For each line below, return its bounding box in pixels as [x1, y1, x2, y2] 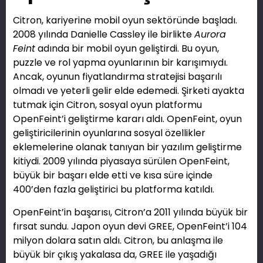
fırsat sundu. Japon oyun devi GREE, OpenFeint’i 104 [13, 219, 247, 233]
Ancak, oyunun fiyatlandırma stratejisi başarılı [13, 70, 222, 84]
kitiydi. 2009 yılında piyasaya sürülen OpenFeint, [13, 154, 230, 168]
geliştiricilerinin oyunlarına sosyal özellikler [13, 126, 205, 140]
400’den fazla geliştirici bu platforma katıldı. [13, 183, 214, 197]
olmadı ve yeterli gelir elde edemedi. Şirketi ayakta [13, 84, 244, 98]
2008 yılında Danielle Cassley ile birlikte [13, 28, 194, 42]
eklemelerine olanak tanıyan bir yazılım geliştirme [13, 140, 242, 154]
